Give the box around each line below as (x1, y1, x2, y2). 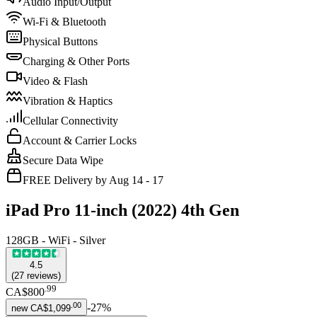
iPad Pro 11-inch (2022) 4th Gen (6, 200, 239, 219)
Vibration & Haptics (23, 94, 113, 107)
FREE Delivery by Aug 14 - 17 (23, 173, 163, 186)
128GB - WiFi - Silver (6, 234, 105, 246)
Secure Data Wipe (23, 154, 103, 166)
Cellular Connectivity (23, 114, 118, 127)
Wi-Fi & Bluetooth (23, 15, 106, 28)
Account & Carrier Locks (23, 134, 137, 146)
